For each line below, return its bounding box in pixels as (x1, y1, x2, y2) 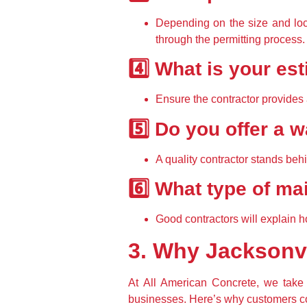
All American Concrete (143, 276, 256, 288)
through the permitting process (156, 34, 302, 46)
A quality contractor (156, 153, 251, 165)
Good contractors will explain (156, 213, 299, 225)
